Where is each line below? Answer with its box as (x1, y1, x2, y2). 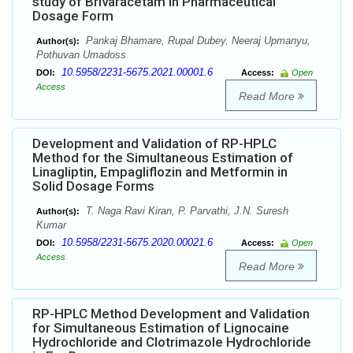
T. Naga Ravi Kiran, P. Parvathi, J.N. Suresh (83, 205, 288, 217)
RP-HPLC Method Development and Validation (32, 306, 310, 322)
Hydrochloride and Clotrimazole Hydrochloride (32, 334, 311, 351)
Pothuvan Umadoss (36, 49, 126, 61)
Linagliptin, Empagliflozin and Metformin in (32, 164, 288, 180)
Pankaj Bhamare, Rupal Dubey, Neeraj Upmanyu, (83, 35, 310, 47)
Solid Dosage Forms (32, 178, 154, 195)
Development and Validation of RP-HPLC (32, 136, 277, 152)
